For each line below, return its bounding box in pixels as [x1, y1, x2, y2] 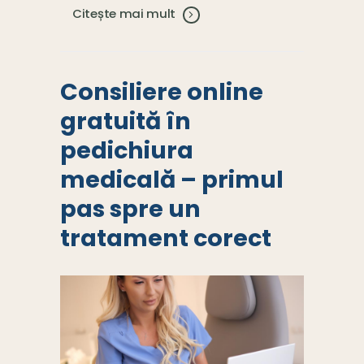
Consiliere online [60, 75, 263, 108]
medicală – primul [60, 162, 284, 196]
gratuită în [60, 104, 191, 137]
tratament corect [60, 221, 271, 254]
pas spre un [60, 192, 201, 225]
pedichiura [60, 133, 193, 167]
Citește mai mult [72, 5, 176, 23]
